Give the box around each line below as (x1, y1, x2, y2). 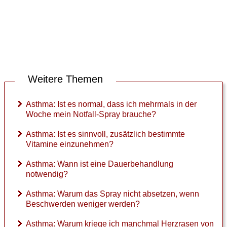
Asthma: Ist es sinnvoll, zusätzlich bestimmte (26, 130, 185, 139)
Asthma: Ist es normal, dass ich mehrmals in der (26, 100, 197, 109)
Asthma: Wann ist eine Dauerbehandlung (26, 160, 173, 169)
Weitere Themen (28, 73, 103, 85)
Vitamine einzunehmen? (26, 140, 113, 149)
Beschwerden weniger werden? (26, 200, 140, 209)
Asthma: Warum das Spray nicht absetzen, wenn (26, 190, 199, 199)
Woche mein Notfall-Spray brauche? (26, 110, 156, 119)
